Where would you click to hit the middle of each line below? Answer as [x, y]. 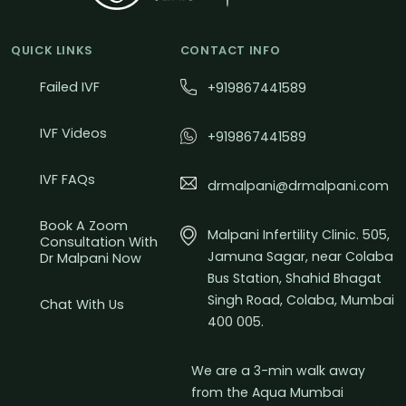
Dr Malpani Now [91, 259]
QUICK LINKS [53, 51]
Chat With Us [82, 305]
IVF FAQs [68, 180]
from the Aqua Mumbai [267, 393]
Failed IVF [70, 87]
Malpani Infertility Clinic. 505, [298, 235]
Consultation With [99, 242]
